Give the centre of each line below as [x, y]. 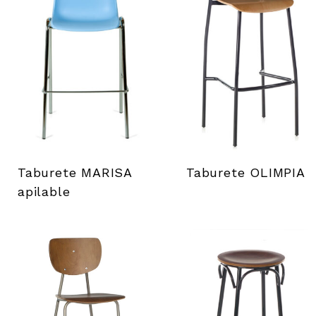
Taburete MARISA [75, 172]
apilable [44, 191]
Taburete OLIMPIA [246, 172]
